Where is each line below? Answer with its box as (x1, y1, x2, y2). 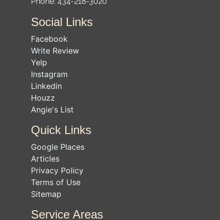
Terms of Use (31, 177, 81, 188)
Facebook (31, 34, 68, 44)
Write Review (31, 46, 79, 56)
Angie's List (31, 105, 74, 115)
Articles (31, 154, 59, 164)
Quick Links (31, 123, 91, 137)
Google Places (31, 142, 84, 152)
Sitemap (31, 189, 61, 199)
